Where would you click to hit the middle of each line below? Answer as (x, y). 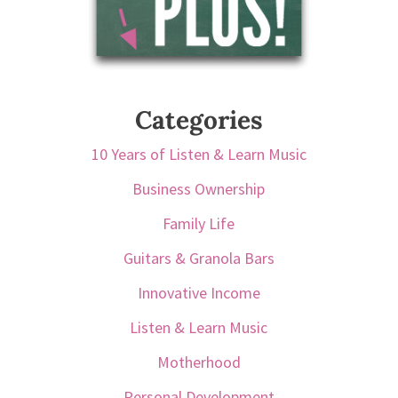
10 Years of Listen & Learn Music (199, 155)
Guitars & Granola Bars (199, 259)
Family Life (199, 224)
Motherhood (199, 362)
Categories (199, 120)
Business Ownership (199, 189)
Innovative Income (199, 293)
